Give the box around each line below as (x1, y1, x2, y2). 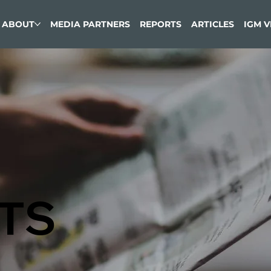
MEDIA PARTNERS (50, 18, 131, 30)
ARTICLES (191, 18, 235, 30)
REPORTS (140, 18, 182, 30)
